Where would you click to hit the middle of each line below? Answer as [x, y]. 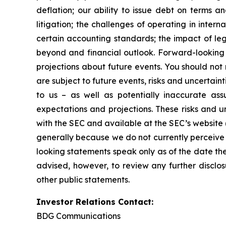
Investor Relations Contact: [95, 202]
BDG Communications [78, 216]
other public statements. [83, 180]
